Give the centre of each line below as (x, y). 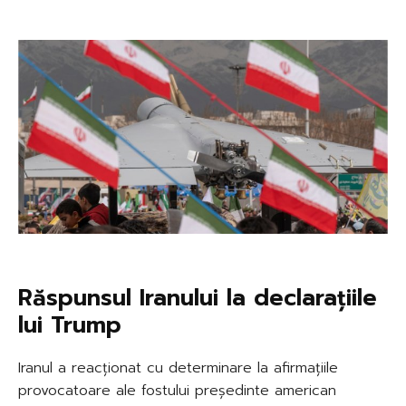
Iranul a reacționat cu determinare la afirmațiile (178, 367)
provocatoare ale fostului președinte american (177, 390)
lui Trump (70, 325)
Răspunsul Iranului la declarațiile (198, 298)
